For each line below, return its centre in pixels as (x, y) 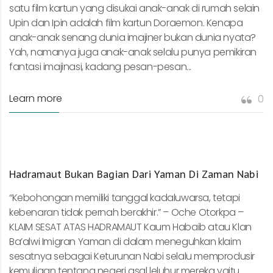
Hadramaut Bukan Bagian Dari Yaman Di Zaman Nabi (134, 175)
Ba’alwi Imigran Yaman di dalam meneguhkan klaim (125, 242)
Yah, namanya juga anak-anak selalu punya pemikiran (133, 52)
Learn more (36, 99)
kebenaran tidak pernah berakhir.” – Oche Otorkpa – (127, 213)
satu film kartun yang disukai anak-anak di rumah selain (135, 9)
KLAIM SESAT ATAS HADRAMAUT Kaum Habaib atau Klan (130, 227)
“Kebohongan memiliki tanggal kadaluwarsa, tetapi (125, 198)
